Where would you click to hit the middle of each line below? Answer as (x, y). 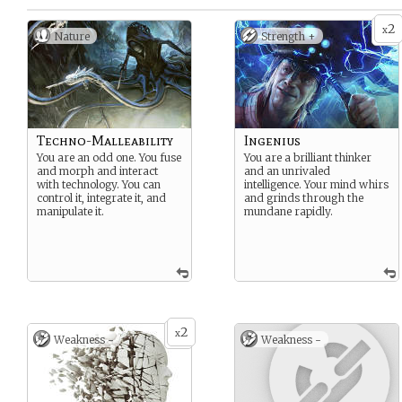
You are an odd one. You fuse (109, 157)
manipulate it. (70, 211)
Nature (72, 36)
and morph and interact (97, 171)
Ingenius (272, 140)
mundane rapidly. (288, 211)
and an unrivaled (287, 171)
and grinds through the (304, 198)
